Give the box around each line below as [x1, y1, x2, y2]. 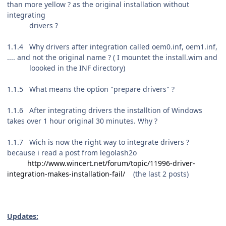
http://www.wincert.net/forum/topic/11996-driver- [27, 158, 195, 168]
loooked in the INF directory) [7, 63, 125, 73]
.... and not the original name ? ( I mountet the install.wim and [7, 52, 217, 63]
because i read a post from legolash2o [7, 148, 137, 158]
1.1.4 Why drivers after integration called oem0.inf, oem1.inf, [7, 42, 217, 52]
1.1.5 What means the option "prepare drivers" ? [7, 84, 175, 94]
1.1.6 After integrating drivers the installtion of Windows [7, 105, 202, 116]
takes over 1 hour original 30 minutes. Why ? [7, 116, 157, 126]
